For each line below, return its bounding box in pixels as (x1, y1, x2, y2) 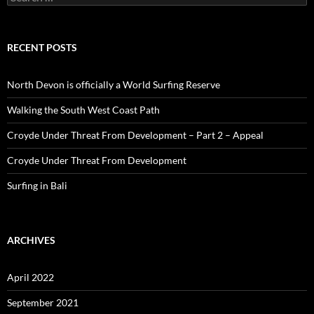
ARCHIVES (7, 234, 55, 247)
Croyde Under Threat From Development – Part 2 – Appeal (7, 129, 264, 142)
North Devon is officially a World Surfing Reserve (7, 78, 220, 91)
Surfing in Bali (7, 179, 67, 192)
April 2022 (7, 271, 54, 284)
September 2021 (7, 296, 78, 309)
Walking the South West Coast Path (7, 104, 160, 116)
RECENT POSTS (7, 41, 77, 54)
